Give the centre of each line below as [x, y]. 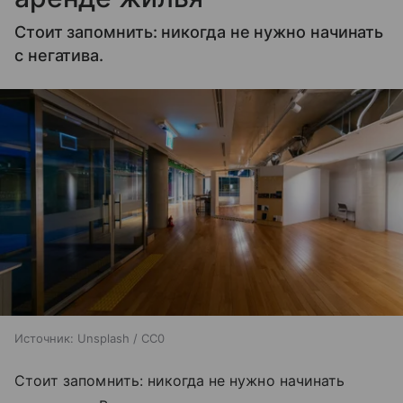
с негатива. [59, 55]
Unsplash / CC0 [121, 339]
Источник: [44, 339]
